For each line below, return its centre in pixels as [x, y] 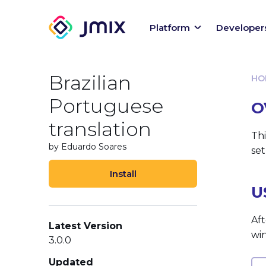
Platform [170, 27]
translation [100, 129]
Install [123, 174]
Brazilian [90, 83]
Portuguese [106, 106]
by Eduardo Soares [88, 147]
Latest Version [85, 226]
